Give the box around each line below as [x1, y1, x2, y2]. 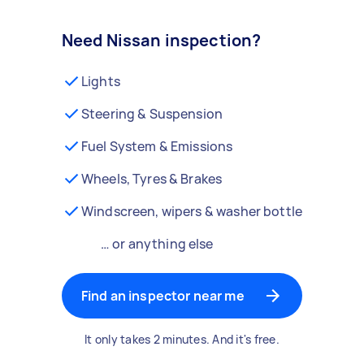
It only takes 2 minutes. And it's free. [84, 331, 279, 347]
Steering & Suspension [80, 105, 223, 123]
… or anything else [100, 235, 214, 253]
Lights [80, 72, 120, 90]
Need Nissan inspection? [61, 29, 262, 51]
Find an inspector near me [80, 287, 245, 305]
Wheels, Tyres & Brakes [80, 170, 223, 188]
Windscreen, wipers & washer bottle [80, 202, 303, 220]
